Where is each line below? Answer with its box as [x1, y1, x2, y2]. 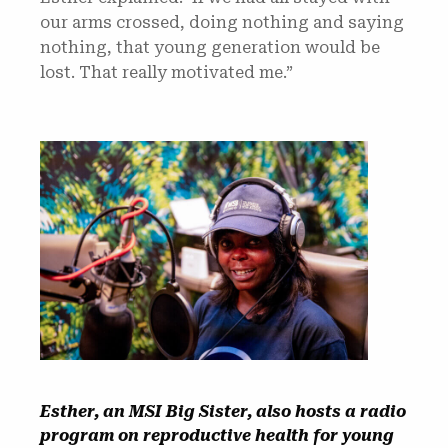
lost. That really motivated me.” [40, 63, 315, 82]
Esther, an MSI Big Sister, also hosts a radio [40, 402, 406, 421]
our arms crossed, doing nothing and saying [40, 13, 404, 32]
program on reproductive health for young [40, 426, 394, 445]
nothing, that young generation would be [40, 38, 380, 57]
